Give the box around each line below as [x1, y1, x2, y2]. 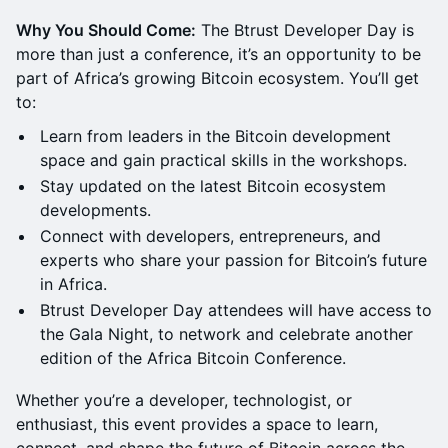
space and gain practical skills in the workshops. [40, 150, 407, 170]
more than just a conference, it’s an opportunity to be [16, 44, 421, 64]
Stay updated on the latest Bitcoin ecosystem [40, 176, 386, 196]
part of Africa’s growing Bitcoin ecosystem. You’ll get [16, 68, 419, 88]
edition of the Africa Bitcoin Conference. [40, 348, 346, 368]
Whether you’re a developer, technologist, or [16, 390, 352, 410]
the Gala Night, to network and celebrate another [40, 324, 413, 344]
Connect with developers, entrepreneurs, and [40, 226, 381, 246]
